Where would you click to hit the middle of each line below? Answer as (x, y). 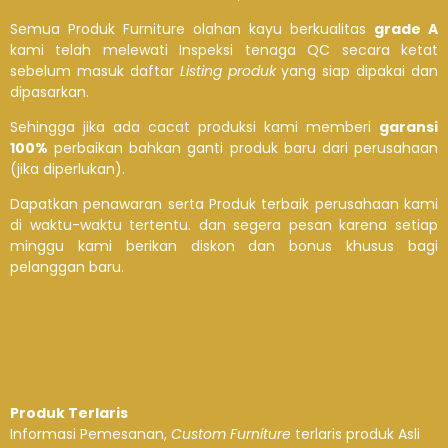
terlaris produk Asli (355, 434)
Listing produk (230, 71)
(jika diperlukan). (67, 169)
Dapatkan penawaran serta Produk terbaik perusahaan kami (224, 204)
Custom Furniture (231, 434)
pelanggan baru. (67, 267)
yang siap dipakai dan (359, 71)
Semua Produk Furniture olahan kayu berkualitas (192, 29)
